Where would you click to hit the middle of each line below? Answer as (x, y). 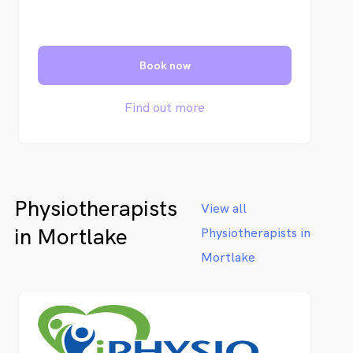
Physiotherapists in (255, 232)
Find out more (165, 108)
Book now (165, 65)
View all (223, 208)
